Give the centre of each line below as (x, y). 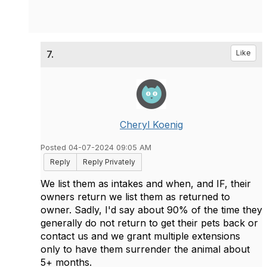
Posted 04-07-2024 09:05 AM (96, 148)
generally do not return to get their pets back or (149, 223)
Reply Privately (109, 162)
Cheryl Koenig (151, 125)
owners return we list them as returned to (135, 197)
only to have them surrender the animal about (145, 249)
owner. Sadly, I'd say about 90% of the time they (151, 210)
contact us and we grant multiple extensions (140, 236)
